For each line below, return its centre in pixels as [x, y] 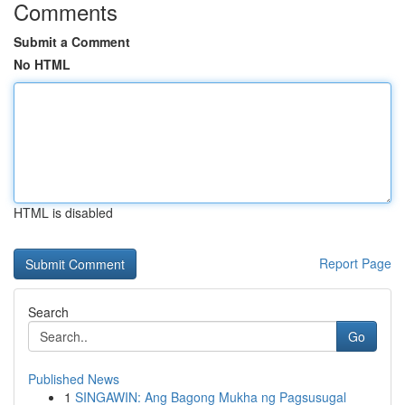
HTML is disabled [63, 212]
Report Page [355, 263]
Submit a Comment [72, 42]
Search [48, 312]
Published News [74, 379]
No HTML [42, 64]
